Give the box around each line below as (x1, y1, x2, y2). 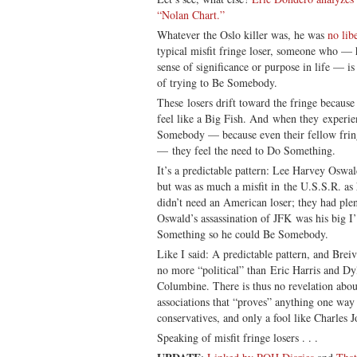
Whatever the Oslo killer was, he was (157, 26, 328, 42)
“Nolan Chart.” (157, 6, 225, 22)
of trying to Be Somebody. (157, 74, 277, 90)
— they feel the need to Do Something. (157, 142, 335, 158)
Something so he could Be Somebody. (157, 226, 328, 241)
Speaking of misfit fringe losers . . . (157, 329, 318, 345)
